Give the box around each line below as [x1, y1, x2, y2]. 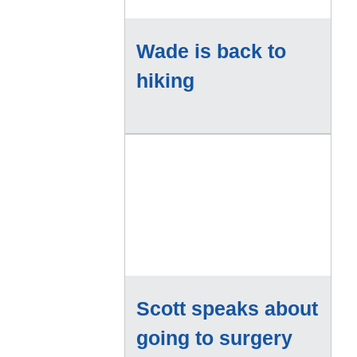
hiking [136, 69, 194, 92]
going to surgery [136, 326, 292, 349]
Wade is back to [136, 39, 286, 62]
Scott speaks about [136, 296, 318, 320]
